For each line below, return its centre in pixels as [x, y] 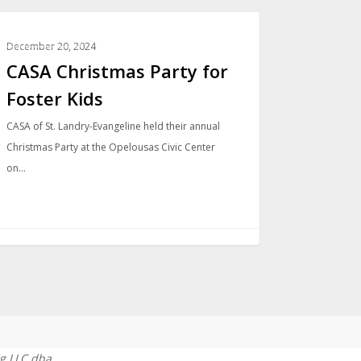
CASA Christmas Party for [118, 71]
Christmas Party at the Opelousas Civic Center [111, 147]
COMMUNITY [40, 37]
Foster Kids [55, 98]
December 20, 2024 [52, 46]
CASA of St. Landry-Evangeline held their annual [114, 126]
